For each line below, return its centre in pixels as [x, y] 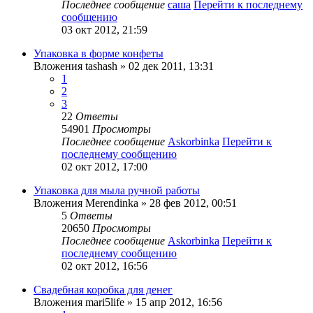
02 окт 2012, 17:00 [104, 167]
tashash [101, 66]
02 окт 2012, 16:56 [104, 266]
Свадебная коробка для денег [103, 290]
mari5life [105, 303]
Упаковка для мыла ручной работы [117, 191]
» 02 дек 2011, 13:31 [166, 66]
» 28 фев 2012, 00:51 [188, 203]
